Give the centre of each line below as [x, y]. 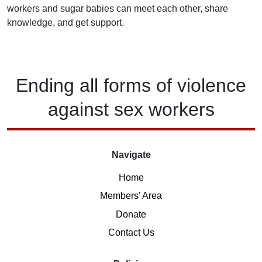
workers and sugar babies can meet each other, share [118, 8]
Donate [131, 214]
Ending [45, 85]
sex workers [164, 109]
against [81, 109]
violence [212, 85]
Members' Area [131, 196]
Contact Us [131, 233]
